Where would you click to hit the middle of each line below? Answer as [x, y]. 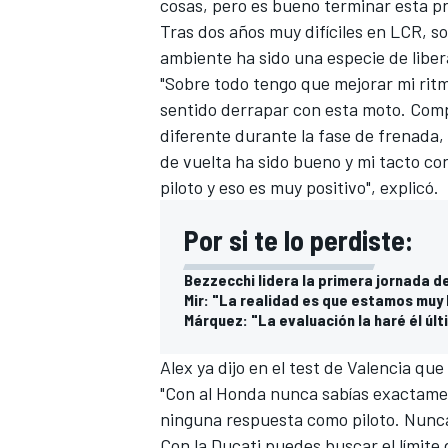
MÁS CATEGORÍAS [213, 263]
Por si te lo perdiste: [298, 239]
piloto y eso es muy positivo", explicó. [299, 186]
